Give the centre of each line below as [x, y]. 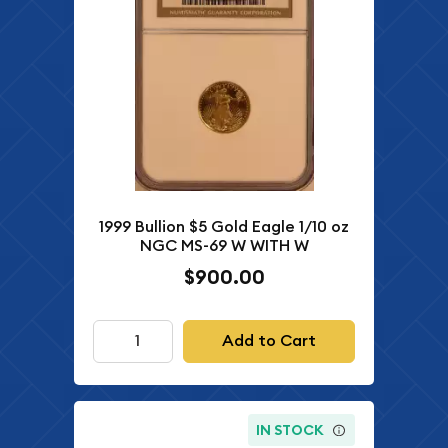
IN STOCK [290, 429]
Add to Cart [268, 341]
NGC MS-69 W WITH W [224, 245]
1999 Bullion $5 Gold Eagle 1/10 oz [224, 226]
